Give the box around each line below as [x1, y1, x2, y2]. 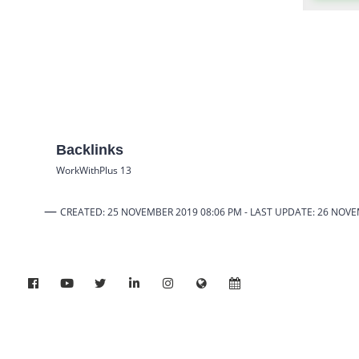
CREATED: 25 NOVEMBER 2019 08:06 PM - [60, 204, 250, 219]
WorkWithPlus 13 [56, 163, 131, 177]
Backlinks [56, 141, 123, 158]
